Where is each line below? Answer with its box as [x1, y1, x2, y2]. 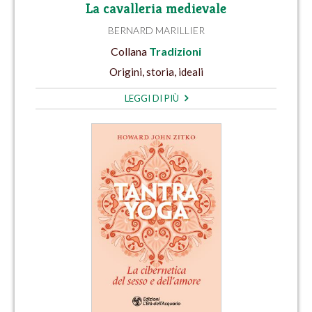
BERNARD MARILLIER [107, 24, 205, 37]
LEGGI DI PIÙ [124, 93, 181, 104]
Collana [111, 44, 149, 58]
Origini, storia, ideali [109, 65, 203, 79]
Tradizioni [149, 44, 201, 58]
